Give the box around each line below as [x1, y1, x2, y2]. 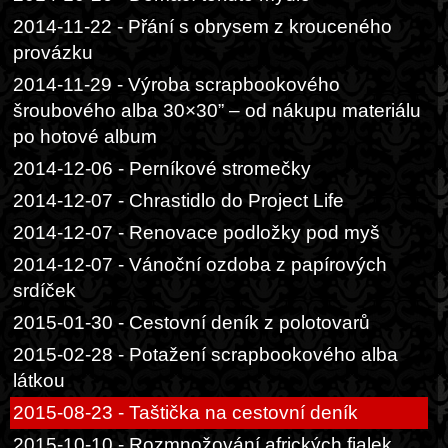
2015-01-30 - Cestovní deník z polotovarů [13, 312, 370, 333]
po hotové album [13, 126, 157, 147]
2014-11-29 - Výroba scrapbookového [13, 74, 340, 95]
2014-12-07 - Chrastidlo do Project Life [13, 190, 344, 211]
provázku [13, 42, 93, 63]
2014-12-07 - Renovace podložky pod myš [13, 222, 380, 243]
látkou [13, 370, 65, 391]
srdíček [13, 280, 76, 301]
